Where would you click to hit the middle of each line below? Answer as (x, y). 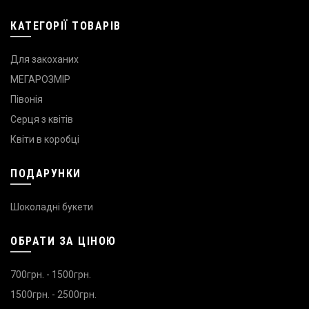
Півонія (27, 99)
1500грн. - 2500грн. (53, 294)
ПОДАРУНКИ (46, 173)
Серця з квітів (42, 119)
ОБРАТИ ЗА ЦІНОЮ (63, 241)
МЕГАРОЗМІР (40, 79)
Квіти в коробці (45, 139)
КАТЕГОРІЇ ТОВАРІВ (66, 26)
